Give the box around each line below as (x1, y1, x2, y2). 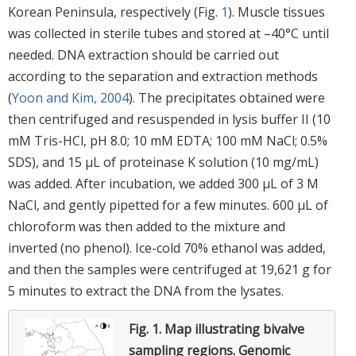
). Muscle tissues (228, 2, 325, 21)
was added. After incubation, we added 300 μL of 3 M (8, 174, 319, 192)
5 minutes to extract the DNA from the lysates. (8, 281, 284, 300)
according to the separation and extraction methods (8, 67, 318, 85)
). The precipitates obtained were (129, 88, 325, 106)
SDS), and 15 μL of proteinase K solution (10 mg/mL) (8, 153, 319, 171)
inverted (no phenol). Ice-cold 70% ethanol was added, (8, 238, 326, 257)
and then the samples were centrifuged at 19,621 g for (8, 260, 331, 278)
